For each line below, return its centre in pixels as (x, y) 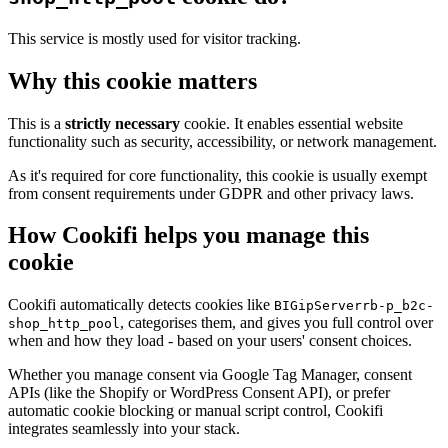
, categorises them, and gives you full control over (276, 323)
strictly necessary (122, 123)
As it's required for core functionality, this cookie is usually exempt (217, 175)
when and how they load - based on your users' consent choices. (210, 341)
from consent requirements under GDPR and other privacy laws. (211, 193)
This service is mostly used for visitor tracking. (154, 38)
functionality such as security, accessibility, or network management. (222, 141)
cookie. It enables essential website (291, 123)
